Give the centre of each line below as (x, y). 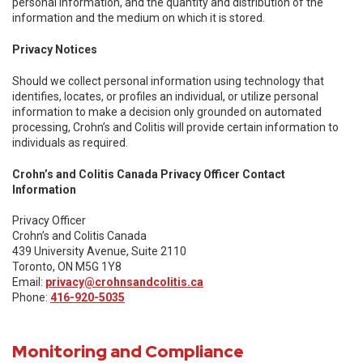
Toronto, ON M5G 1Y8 (67, 267)
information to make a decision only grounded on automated (167, 112)
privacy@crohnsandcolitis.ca (124, 282)
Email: (29, 282)
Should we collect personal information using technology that (168, 81)
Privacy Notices (55, 49)
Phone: (31, 297)
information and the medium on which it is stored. (139, 18)
